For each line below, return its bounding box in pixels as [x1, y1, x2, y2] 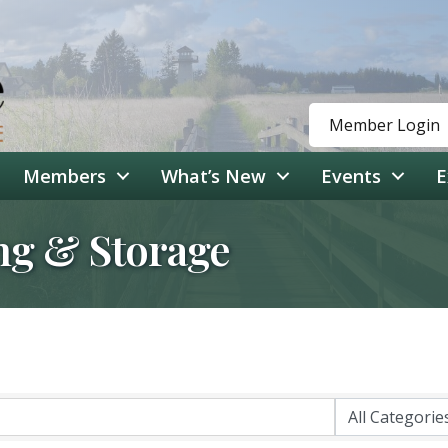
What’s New [161, 164, 266, 189]
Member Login [328, 114, 440, 137]
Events [321, 164, 381, 189]
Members [23, 164, 106, 189]
